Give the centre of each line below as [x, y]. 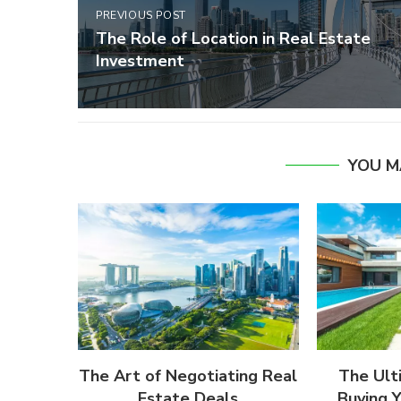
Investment [140, 60]
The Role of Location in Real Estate [233, 38]
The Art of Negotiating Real [188, 376]
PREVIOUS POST [141, 15]
